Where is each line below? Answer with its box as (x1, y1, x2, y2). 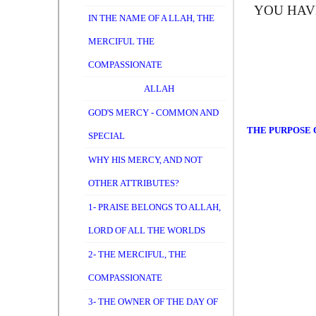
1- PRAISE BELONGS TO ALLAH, (88, 202, 221, 212)
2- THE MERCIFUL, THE (88, 249, 186, 260)
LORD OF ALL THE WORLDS (88, 225, 205, 236)
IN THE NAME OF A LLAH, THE (88, 13, 214, 23)
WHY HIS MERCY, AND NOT (88, 154, 202, 165)
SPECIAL (88, 130, 125, 141)
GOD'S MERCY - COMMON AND (88, 107, 219, 118)
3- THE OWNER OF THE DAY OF (88, 296, 218, 307)
